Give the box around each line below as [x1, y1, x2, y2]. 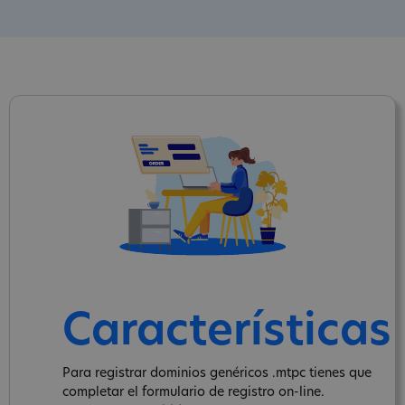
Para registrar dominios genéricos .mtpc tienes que [62, 366, 372, 381]
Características [62, 311, 391, 355]
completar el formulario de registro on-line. [62, 385, 325, 400]
